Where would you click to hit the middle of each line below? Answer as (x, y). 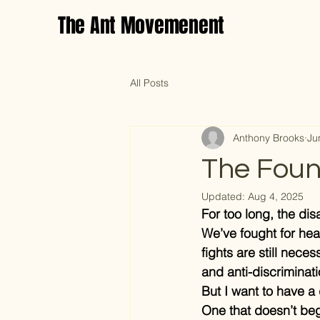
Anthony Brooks (269, 137)
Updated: (225, 196)
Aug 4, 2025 (276, 196)
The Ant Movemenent (141, 25)
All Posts (149, 82)
